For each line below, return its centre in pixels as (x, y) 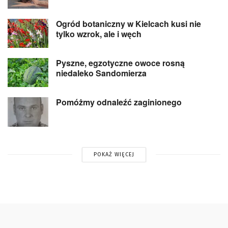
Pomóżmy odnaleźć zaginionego (119, 102)
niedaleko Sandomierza (101, 73)
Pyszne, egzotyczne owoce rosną (120, 63)
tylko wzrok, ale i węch (99, 34)
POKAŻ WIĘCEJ (114, 154)
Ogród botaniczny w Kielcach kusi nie (129, 24)
